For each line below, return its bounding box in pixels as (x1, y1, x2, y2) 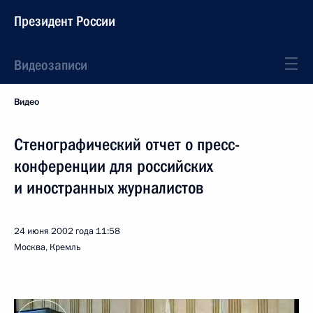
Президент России (14, 13, 115, 29)
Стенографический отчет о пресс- (14, 135, 240, 154)
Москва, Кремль (14, 241, 81, 254)
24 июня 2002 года (14, 225, 94, 238)
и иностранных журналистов (14, 178, 203, 198)
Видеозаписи (14, 57, 87, 73)
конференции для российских (14, 156, 213, 176)
